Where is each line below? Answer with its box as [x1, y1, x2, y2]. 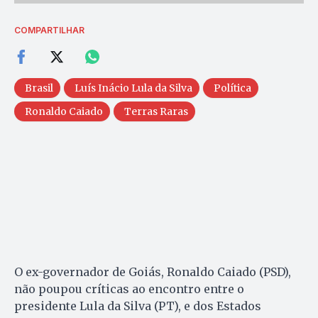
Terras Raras [124, 104, 188, 118]
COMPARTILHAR [14, 24, 84, 35]
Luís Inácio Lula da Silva [75, 81, 192, 94]
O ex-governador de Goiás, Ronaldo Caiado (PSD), [14, 264, 291, 279]
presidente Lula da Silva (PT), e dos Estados [14, 298, 261, 313]
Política [214, 81, 251, 94]
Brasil [25, 81, 53, 94]
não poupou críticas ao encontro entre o [14, 281, 244, 296]
